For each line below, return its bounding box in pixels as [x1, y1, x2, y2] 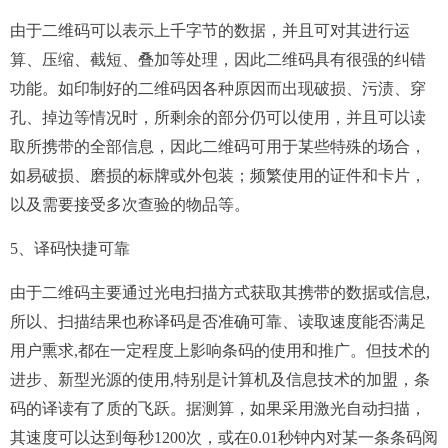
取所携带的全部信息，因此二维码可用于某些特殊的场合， [10, 138, 426, 156]
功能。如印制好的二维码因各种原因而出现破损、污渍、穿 [10, 80, 426, 98]
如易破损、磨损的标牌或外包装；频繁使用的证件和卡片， [10, 167, 426, 185]
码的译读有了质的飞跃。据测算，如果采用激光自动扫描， [10, 400, 426, 418]
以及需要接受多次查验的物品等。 [10, 196, 250, 214]
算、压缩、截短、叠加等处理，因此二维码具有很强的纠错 [10, 51, 426, 69]
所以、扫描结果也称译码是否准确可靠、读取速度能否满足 [10, 313, 426, 331]
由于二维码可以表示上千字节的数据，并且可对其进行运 [10, 22, 410, 40]
